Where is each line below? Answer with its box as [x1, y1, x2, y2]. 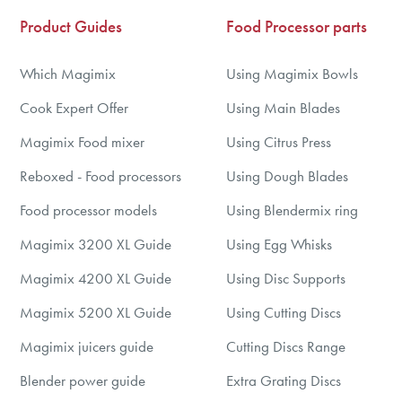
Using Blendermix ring [226, 200, 358, 220]
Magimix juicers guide [20, 336, 153, 356]
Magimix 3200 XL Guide [20, 234, 171, 254]
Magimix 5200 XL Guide [20, 302, 171, 322]
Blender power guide [20, 371, 145, 390]
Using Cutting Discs [226, 302, 341, 322]
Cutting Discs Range [226, 336, 345, 356]
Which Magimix [20, 64, 116, 83]
